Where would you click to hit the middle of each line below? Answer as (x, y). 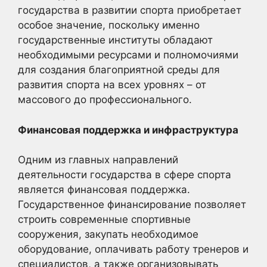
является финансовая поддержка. (104, 190)
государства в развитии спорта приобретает (130, 10)
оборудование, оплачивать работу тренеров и (133, 249)
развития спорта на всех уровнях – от (112, 85)
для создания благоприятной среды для (119, 70)
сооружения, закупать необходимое (108, 234)
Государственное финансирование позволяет (132, 204)
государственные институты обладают (115, 40)
